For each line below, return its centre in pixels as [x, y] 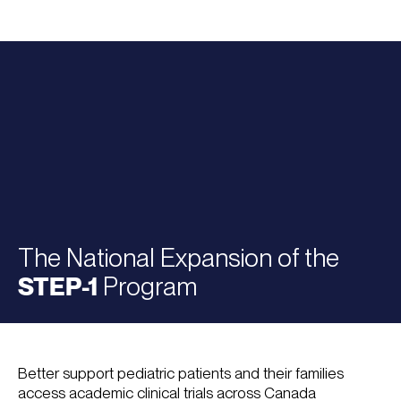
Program [147, 286]
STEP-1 [58, 286]
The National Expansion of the [179, 258]
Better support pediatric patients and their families [181, 373]
